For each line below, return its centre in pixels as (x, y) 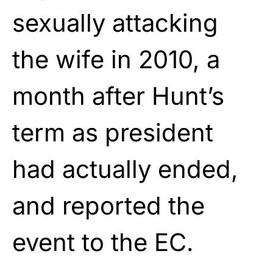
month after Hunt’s (118, 96)
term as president (113, 132)
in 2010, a (165, 59)
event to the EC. (103, 242)
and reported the (108, 205)
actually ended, (147, 169)
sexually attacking (115, 23)
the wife (62, 59)
